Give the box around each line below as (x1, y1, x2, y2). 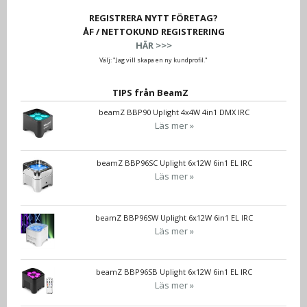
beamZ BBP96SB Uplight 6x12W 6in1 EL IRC (96, 267, 252, 278)
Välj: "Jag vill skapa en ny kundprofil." (99, 56, 208, 65)
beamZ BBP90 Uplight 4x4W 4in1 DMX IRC (99, 107, 249, 118)
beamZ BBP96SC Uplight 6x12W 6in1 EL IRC (96, 158, 252, 169)
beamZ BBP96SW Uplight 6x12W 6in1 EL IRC (95, 212, 253, 223)
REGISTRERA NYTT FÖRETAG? (89, 12, 218, 25)
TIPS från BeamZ (112, 86, 188, 99)
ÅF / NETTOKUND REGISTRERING (82, 25, 225, 38)
